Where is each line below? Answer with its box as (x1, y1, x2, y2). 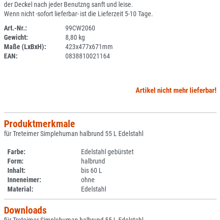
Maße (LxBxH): (3, 43, 46, 51)
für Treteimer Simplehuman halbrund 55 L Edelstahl (3, 130, 143, 137)
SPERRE (93, 33, 115, 41)
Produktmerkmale (3, 118, 75, 130)
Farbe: (7, 148, 26, 156)
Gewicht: (3, 33, 28, 41)
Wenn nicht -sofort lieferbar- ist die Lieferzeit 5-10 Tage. (3, 10, 153, 18)
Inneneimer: (7, 176, 41, 184)
